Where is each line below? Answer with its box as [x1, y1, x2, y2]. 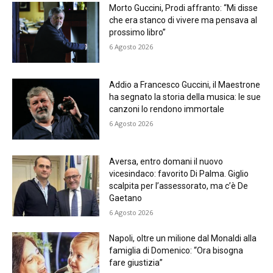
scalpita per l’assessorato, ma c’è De [108, 180, 248, 191]
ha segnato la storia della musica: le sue [108, 91, 261, 102]
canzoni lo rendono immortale [108, 104, 224, 114]
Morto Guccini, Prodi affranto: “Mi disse [108, 2, 258, 13]
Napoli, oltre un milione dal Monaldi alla [108, 233, 257, 243]
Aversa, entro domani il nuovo [108, 156, 223, 166]
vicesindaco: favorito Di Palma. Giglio [108, 168, 249, 179]
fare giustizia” [108, 257, 163, 268]
